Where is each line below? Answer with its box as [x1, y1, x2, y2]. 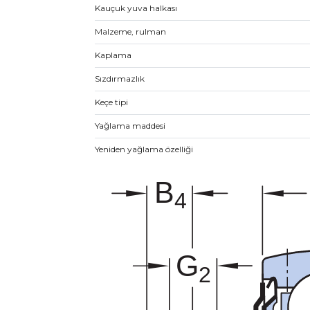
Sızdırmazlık [95, 73, 145, 84]
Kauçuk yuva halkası [95, 3, 177, 13]
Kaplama [95, 50, 131, 60]
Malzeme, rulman [95, 26, 166, 37]
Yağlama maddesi [95, 120, 165, 131]
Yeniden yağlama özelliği [95, 144, 193, 154]
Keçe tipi [95, 97, 128, 107]
